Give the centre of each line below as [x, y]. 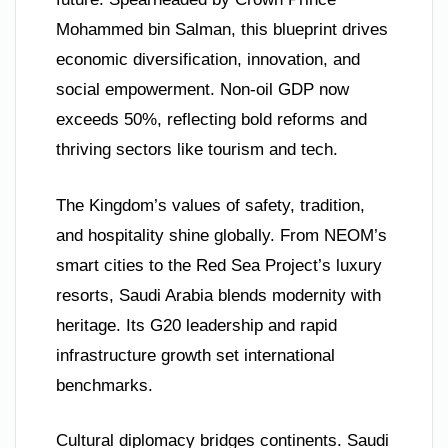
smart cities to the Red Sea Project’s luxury [219, 265]
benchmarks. [104, 385]
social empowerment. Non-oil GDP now [202, 90]
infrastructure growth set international [195, 355]
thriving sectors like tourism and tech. [197, 150]
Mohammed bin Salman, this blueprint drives [222, 30]
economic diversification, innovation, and [208, 60]
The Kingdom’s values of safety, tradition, [210, 205]
